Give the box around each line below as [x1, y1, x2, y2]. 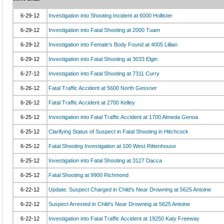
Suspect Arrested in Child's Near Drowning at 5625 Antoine [48, 201, 190, 207]
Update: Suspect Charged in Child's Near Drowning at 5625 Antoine [48, 186, 211, 192]
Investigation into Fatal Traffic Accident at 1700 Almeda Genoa [48, 114, 198, 120]
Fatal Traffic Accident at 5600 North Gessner [48, 85, 157, 91]
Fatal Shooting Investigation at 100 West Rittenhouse [48, 143, 176, 149]
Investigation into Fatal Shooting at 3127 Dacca [48, 157, 162, 163]
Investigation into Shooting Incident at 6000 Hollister [48, 12, 172, 18]
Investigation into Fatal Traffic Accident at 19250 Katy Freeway [48, 215, 199, 221]
